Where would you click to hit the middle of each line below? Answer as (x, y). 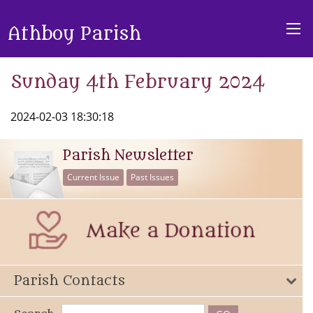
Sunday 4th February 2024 (138, 82)
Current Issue (93, 177)
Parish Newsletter (128, 155)
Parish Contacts (70, 281)
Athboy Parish (74, 34)
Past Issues (152, 177)
